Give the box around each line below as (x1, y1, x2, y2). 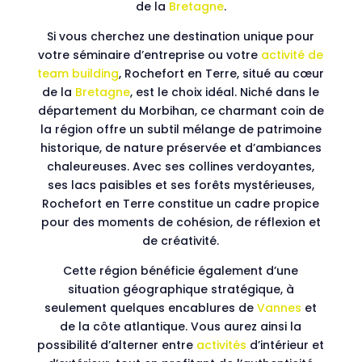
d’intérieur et (246, 337, 325, 354)
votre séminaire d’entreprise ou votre (38, 47, 262, 64)
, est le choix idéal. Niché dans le (130, 84, 320, 101)
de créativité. (142, 233, 220, 250)
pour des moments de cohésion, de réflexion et (40, 214, 321, 231)
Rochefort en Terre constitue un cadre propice (42, 196, 320, 213)
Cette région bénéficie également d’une (63, 263, 299, 280)
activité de (261, 47, 324, 64)
